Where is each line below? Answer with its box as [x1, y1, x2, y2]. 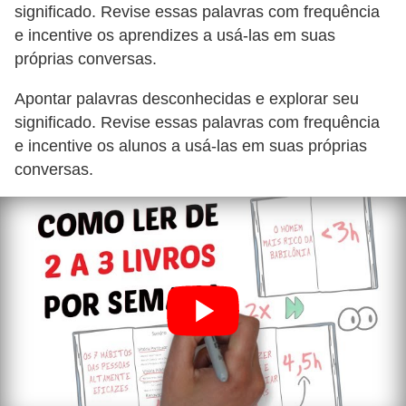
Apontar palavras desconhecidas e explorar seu [14, 89, 359, 108]
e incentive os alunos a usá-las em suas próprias [14, 136, 367, 155]
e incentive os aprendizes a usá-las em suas [14, 26, 335, 45]
